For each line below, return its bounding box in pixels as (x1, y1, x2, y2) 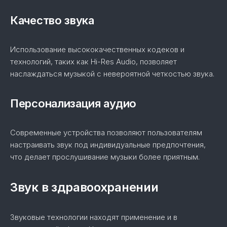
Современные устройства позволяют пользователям (10, 128, 202, 137)
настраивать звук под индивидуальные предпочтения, (10, 140, 206, 149)
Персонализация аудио (10, 97, 136, 110)
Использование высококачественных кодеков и (10, 45, 184, 54)
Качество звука (10, 14, 94, 27)
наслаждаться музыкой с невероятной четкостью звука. (10, 69, 214, 79)
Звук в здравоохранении (10, 180, 159, 195)
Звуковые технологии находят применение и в (10, 212, 177, 222)
